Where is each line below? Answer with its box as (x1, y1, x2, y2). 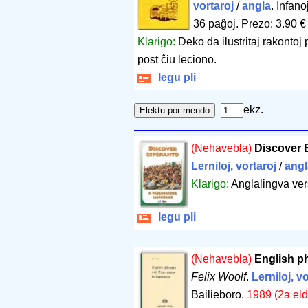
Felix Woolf (190, 271, 246, 283)
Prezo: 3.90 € (241, 18, 306, 30)
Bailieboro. (190, 289, 247, 301)
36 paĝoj (193, 18, 236, 30)
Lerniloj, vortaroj (190, 160, 276, 173)
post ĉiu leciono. (137, 54, 217, 66)
